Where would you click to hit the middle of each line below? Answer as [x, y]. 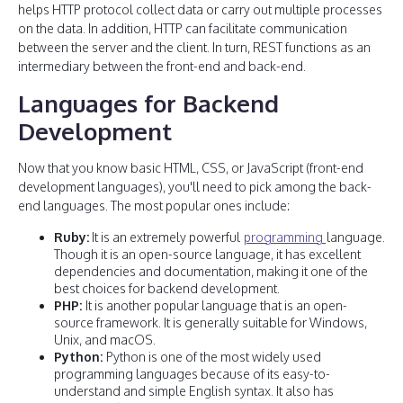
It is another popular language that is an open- [216, 305]
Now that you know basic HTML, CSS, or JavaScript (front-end [191, 168]
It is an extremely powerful [166, 237]
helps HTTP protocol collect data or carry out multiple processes [200, 9]
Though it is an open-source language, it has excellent [207, 254]
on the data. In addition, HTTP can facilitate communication [183, 28]
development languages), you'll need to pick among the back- [195, 187]
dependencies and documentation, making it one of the [211, 271]
